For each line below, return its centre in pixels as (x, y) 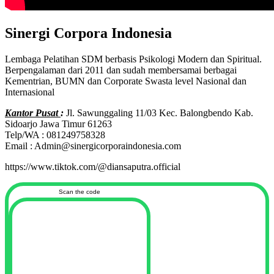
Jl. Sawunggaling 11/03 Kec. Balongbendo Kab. (160, 113)
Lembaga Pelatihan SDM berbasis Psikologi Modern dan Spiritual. (133, 59)
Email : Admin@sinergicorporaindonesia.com (93, 146)
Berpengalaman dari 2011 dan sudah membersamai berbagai (121, 70)
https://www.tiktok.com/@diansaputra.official (93, 166)
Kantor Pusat (33, 113)
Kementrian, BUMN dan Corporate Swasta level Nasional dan (126, 81)
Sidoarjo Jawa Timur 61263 (58, 124)
